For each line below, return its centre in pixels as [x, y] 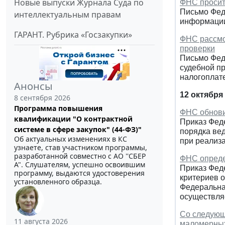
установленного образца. [58, 181]
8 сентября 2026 [42, 97]
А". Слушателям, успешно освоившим [80, 164]
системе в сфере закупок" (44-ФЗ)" [78, 129]
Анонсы [33, 86]
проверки [197, 48]
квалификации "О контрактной [73, 119]
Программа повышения [58, 108]
